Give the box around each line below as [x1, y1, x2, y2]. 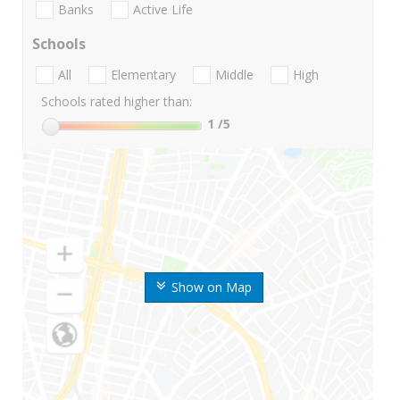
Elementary [111, 66, 176, 84]
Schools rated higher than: [41, 93, 192, 111]
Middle [215, 66, 254, 84]
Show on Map [171, 279, 252, 296]
